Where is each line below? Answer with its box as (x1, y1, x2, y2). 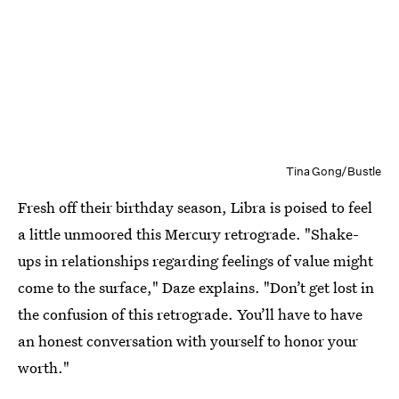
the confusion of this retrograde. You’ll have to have (18, 304, 362, 325)
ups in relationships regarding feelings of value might (18, 250, 373, 272)
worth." (18, 357, 69, 379)
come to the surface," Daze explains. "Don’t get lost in (18, 277, 374, 298)
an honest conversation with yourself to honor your (18, 330, 358, 352)
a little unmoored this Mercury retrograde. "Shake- (18, 224, 359, 245)
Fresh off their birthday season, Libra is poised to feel (18, 197, 372, 218)
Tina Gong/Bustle (286, 164, 381, 180)
